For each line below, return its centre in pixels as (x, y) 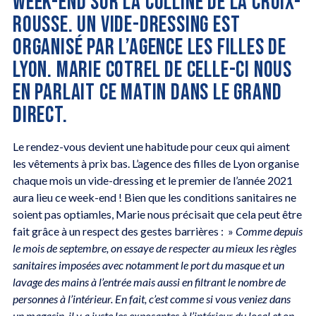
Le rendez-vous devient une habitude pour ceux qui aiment (151, 146)
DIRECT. (40, 115)
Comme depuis (269, 231)
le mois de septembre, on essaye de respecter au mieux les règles (154, 248)
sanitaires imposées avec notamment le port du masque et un (148, 265)
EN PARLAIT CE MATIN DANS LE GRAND (147, 92)
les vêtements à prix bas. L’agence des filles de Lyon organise (156, 163)
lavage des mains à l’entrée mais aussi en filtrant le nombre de (149, 281)
